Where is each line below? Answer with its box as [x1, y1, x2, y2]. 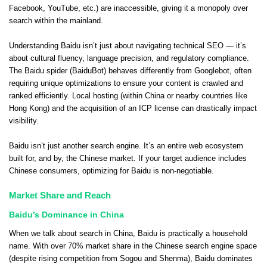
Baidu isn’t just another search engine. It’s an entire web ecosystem [9, 141, 243, 150]
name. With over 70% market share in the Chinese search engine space [9, 242, 257, 251]
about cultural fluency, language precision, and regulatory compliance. [9, 54, 249, 63]
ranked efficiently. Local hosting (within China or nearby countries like [9, 91, 247, 100]
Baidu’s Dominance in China [9, 209, 124, 219]
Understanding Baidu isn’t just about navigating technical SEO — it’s [9, 41, 246, 50]
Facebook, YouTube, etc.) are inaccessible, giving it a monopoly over [9, 4, 248, 13]
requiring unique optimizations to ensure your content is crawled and [9, 79, 243, 88]
